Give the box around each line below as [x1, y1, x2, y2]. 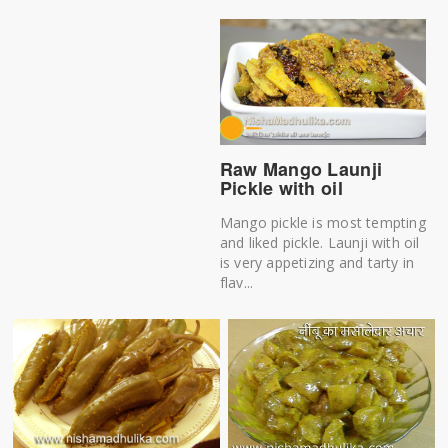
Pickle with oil [219, 174, 343, 201]
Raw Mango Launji [219, 155, 383, 182]
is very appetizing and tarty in [219, 252, 415, 272]
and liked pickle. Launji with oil [219, 232, 420, 252]
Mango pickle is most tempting [219, 212, 426, 232]
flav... [219, 272, 254, 292]
